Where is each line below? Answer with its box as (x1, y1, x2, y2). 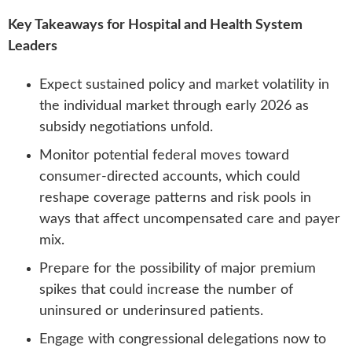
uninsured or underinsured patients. (39, 304, 263, 318)
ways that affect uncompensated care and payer (39, 212, 340, 226)
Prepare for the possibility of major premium (39, 262, 316, 276)
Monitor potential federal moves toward (39, 148, 289, 163)
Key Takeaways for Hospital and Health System (8, 17, 302, 32)
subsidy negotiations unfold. (39, 120, 213, 134)
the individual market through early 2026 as (39, 99, 309, 113)
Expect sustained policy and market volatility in (39, 78, 329, 92)
